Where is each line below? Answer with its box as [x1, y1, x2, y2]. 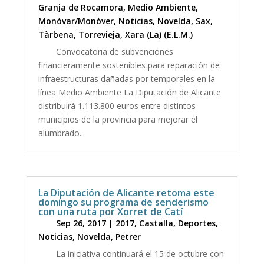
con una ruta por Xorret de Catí [38, 204, 183, 218]
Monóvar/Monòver [38, 15, 114, 27]
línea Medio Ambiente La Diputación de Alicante [38, 87, 221, 98]
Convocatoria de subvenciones [55, 46, 173, 58]
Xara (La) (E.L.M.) [124, 29, 193, 41]
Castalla [138, 217, 173, 229]
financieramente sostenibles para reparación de [38, 60, 220, 71]
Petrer [115, 230, 141, 242]
